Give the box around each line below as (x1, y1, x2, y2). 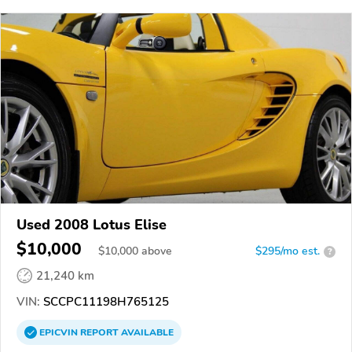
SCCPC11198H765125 (40, 294, 169, 310)
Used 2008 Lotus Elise (16, 215, 167, 234)
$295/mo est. (255, 244, 320, 258)
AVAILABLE (119, 326, 174, 339)
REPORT (80, 326, 119, 339)
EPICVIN (39, 326, 80, 339)
